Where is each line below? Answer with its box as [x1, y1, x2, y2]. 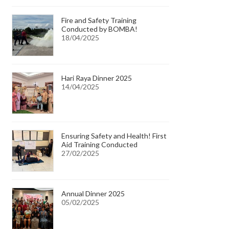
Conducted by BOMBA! [61, 24, 138, 33]
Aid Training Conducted [61, 140, 138, 149]
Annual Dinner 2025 [61, 189, 125, 198]
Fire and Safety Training [61, 15, 137, 25]
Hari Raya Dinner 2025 [61, 73, 132, 82]
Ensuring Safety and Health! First [61, 131, 167, 140]
